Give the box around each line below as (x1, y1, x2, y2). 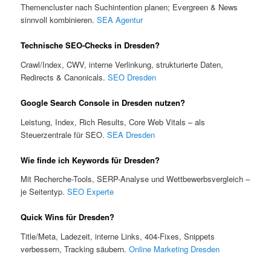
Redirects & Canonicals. (21, 71, 108, 83)
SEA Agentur (97, 14, 143, 26)
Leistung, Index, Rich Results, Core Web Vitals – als (21, 116, 206, 128)
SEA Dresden (107, 128, 155, 140)
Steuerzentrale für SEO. (21, 128, 108, 140)
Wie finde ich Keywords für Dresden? (21, 154, 160, 166)
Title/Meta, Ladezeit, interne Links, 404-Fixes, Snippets (21, 230, 215, 242)
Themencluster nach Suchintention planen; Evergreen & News (21, 1, 238, 13)
